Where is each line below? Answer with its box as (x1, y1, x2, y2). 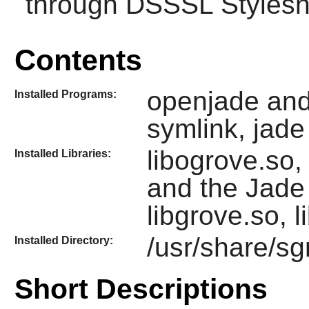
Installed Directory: (14, 235, 113, 247)
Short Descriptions (14, 272, 268, 305)
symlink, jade (146, 113, 305, 143)
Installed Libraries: (14, 148, 111, 160)
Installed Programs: (14, 88, 117, 100)
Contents (14, 43, 142, 77)
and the (146, 173, 246, 203)
